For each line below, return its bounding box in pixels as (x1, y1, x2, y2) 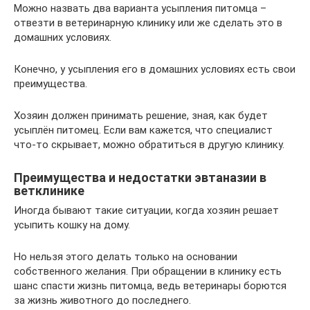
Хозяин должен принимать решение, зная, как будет (14, 109, 268, 122)
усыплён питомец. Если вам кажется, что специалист (14, 124, 273, 137)
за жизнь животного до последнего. (14, 294, 191, 307)
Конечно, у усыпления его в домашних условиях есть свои (14, 63, 295, 76)
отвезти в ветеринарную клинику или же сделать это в (14, 17, 282, 30)
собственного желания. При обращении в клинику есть (14, 265, 282, 278)
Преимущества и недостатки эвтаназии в (14, 170, 266, 185)
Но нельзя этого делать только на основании (14, 250, 237, 264)
